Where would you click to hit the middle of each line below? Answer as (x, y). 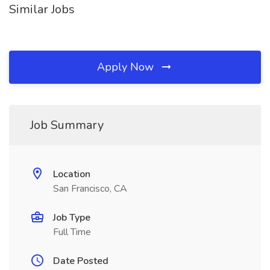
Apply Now (127, 67)
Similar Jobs (42, 9)
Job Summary (67, 125)
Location (72, 174)
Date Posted (81, 261)
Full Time (72, 232)
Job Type (72, 218)
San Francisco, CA (90, 189)
